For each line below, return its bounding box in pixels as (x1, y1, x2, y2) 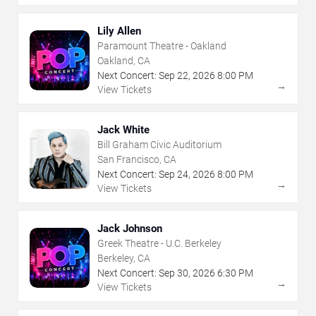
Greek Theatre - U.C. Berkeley (97, 238, 221, 250)
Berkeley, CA (97, 253, 150, 265)
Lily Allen (97, 25, 141, 38)
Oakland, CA (97, 55, 150, 67)
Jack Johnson (97, 222, 162, 236)
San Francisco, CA (97, 154, 176, 166)
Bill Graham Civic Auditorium (97, 139, 221, 151)
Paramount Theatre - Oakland (97, 40, 226, 52)
